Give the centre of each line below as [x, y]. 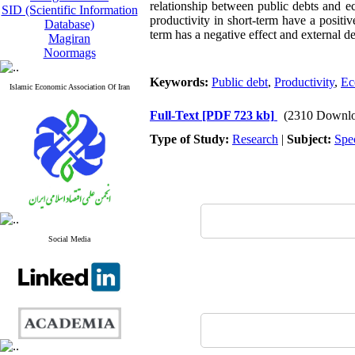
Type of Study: [191, 139]
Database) [69, 24]
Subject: [311, 139]
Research [255, 139]
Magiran [69, 38]
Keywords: [181, 82]
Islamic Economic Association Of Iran [69, 87]
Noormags [69, 53]
